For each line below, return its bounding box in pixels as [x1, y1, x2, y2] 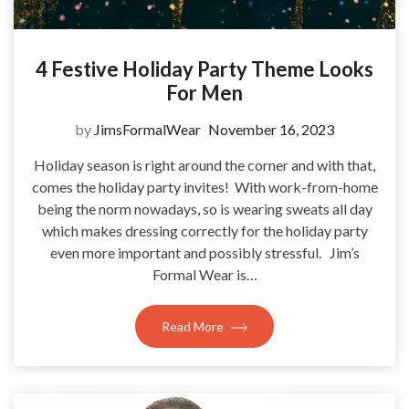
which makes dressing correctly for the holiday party [41, 221, 368, 239]
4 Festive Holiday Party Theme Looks [36, 56, 373, 81]
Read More [162, 318, 226, 334]
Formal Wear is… [152, 265, 257, 283]
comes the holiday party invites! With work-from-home [31, 177, 378, 195]
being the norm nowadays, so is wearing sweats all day [37, 199, 372, 217]
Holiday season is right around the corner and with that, [34, 155, 375, 173]
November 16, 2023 [208, 120, 334, 138]
